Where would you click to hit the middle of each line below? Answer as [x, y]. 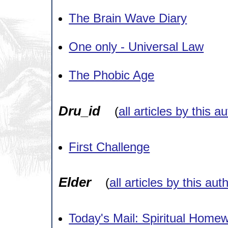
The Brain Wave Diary [128, 18]
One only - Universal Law [136, 47]
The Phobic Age [112, 75]
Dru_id [79, 111]
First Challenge [109, 147]
